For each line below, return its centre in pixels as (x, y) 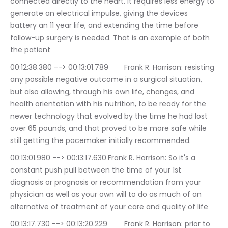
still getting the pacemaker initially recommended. (101, 141)
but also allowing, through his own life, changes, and (103, 92)
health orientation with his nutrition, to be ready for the (109, 104)
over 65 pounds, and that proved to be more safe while (109, 129)
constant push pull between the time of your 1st (97, 170)
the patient (30, 50)
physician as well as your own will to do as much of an (107, 195)
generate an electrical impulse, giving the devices (100, 13)
